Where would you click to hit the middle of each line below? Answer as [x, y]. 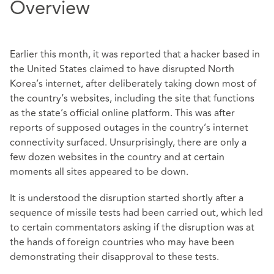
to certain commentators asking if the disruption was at [132, 228]
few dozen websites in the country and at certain [117, 157]
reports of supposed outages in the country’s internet [129, 128]
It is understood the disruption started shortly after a [127, 198]
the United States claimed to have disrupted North [122, 69]
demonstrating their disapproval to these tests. [114, 257]
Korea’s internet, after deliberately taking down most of [133, 84]
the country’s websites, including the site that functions [132, 99]
